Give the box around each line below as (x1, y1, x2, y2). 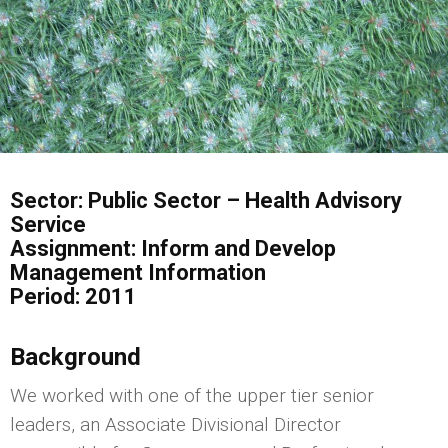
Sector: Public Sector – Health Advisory (10, 187, 402, 213)
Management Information (10, 259, 266, 285)
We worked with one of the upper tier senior (10, 383, 374, 407)
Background (10, 342, 141, 371)
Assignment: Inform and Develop (10, 235, 336, 261)
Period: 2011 (10, 283, 137, 309)
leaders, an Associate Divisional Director (10, 412, 341, 436)
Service (10, 211, 86, 237)
